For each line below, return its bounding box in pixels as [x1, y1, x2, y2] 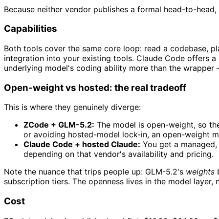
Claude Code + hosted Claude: [23, 139, 140, 150]
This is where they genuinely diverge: [4, 102, 141, 112]
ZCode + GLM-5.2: [23, 120, 94, 130]
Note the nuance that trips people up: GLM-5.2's [4, 167, 186, 177]
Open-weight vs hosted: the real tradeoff [4, 82, 186, 93]
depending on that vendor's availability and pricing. [23, 149, 214, 159]
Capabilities [4, 23, 57, 35]
